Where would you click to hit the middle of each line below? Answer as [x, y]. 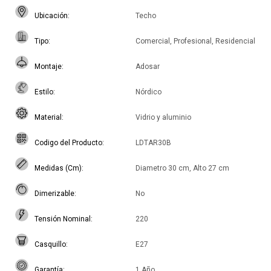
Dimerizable [54, 194]
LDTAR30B [153, 143]
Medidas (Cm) [58, 168]
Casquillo [50, 245]
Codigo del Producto [68, 143]
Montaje [48, 67]
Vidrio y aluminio [163, 118]
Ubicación [51, 16]
